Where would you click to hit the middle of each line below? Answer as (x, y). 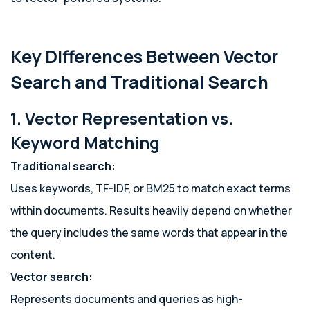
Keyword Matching (85, 143)
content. (33, 255)
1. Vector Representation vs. (122, 118)
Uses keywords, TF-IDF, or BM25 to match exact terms (151, 188)
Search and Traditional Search (139, 82)
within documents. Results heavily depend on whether (151, 210)
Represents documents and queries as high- (127, 299)
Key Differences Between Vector (144, 56)
